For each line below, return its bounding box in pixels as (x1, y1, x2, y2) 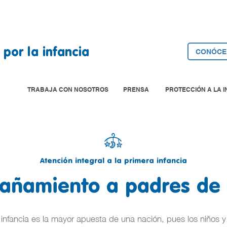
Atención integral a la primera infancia (40, 156, 187, 165)
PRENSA (123, 85, 149, 93)
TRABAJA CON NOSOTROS (27, 85, 108, 93)
